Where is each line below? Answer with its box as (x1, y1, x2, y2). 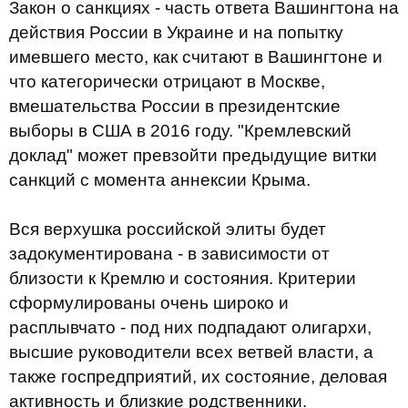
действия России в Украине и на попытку (9, 23, 343, 42)
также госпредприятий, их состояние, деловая (9, 367, 387, 386)
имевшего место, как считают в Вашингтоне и (9, 47, 382, 66)
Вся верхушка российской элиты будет (9, 219, 326, 239)
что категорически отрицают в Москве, (9, 72, 325, 91)
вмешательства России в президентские (9, 97, 341, 116)
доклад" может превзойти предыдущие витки (9, 146, 377, 165)
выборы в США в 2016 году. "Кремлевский (9, 121, 352, 140)
